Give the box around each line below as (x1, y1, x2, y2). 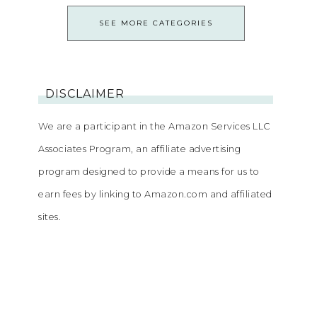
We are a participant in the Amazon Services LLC (38, 121, 271, 132)
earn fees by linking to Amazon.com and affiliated (38, 189, 272, 200)
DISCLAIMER (45, 87, 125, 101)
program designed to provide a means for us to (38, 166, 260, 178)
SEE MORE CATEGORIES (98, 18, 213, 28)
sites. (38, 212, 61, 223)
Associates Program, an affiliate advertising (38, 144, 241, 155)
